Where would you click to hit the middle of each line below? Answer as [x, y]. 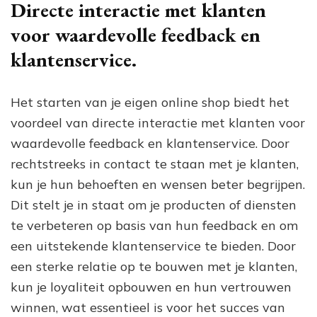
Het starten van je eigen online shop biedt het [150, 102]
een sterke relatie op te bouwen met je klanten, [154, 266]
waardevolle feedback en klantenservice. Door [150, 143]
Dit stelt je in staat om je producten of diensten [154, 204]
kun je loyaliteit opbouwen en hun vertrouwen [151, 287]
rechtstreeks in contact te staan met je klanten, [155, 163]
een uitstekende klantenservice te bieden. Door [153, 246]
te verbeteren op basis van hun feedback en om [154, 225]
